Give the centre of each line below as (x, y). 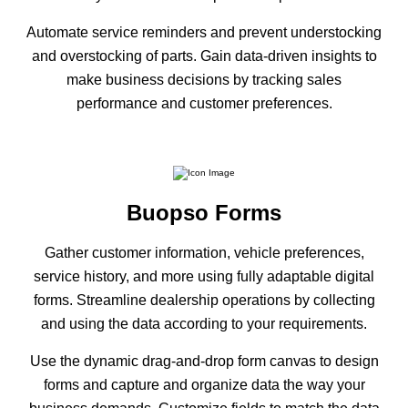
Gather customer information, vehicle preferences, (204, 253)
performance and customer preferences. (204, 103)
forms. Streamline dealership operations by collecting (204, 301)
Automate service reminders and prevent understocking (204, 32)
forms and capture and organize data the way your (204, 385)
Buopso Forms (204, 213)
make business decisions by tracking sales (204, 79)
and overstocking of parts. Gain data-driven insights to (204, 56)
